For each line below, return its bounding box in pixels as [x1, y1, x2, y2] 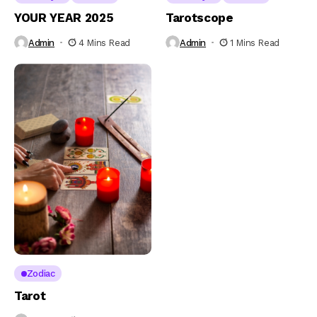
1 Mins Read [230, 37, 279, 48]
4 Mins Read [79, 37, 130, 48]
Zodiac [26, 268, 55, 279]
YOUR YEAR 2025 [14, 11, 117, 25]
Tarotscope [166, 11, 234, 25]
